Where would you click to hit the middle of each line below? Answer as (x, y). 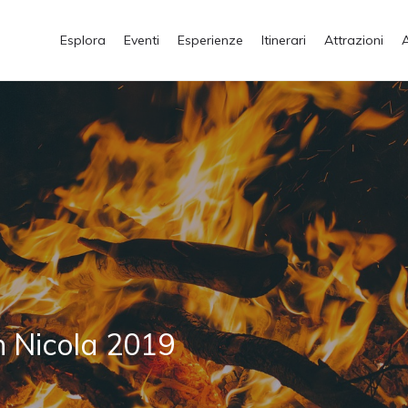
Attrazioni (354, 40)
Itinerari (284, 40)
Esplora (83, 40)
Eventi (142, 40)
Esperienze (210, 40)
